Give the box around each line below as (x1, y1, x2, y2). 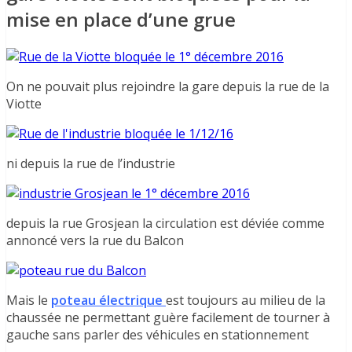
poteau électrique (51, 291, 166, 310)
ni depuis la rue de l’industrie (6, 155, 175, 173)
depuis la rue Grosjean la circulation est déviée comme (6, 214, 324, 233)
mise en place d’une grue (6, 6, 236, 33)
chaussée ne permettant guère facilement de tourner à (6, 309, 330, 327)
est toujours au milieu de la (166, 291, 325, 310)
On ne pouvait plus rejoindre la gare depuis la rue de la (6, 78, 329, 96)
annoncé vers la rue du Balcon (6, 232, 184, 250)
